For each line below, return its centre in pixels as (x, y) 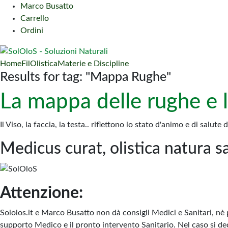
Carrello (35, 18)
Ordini (32, 31)
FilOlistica (39, 63)
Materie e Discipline (93, 63)
